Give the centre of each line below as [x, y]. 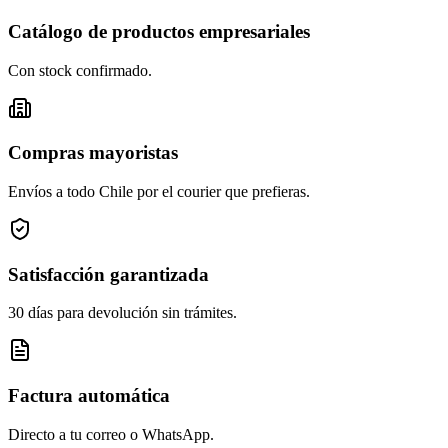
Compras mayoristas [93, 153]
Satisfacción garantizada [108, 274]
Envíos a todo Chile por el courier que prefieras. [159, 191]
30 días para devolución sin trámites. [122, 313]
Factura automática [89, 396]
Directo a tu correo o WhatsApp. [111, 434]
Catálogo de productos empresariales [159, 31]
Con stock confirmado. [80, 70]
